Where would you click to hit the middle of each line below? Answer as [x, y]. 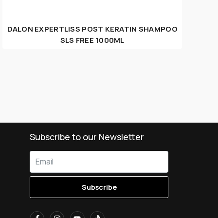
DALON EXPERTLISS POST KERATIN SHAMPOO [92, 29]
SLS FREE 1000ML [92, 40]
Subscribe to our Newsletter [87, 137]
